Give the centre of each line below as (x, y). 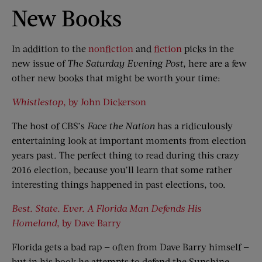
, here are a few (215, 63)
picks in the (208, 48)
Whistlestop (37, 101)
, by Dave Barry (89, 223)
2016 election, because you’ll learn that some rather (122, 169)
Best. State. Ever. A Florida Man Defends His (106, 208)
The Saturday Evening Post (125, 63)
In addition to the (50, 48)
